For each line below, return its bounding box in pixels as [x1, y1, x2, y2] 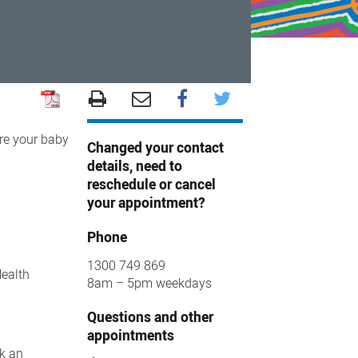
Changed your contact [86, 138, 224, 158]
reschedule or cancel [86, 175, 216, 195]
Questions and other [86, 307, 213, 328]
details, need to [86, 157, 182, 177]
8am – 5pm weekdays [86, 273, 212, 293]
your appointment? [86, 193, 205, 213]
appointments [86, 325, 174, 346]
